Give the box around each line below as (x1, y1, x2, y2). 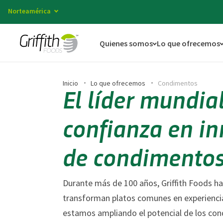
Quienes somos (99, 38, 153, 48)
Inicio (63, 79, 78, 88)
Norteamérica (8, 6, 51, 15)
